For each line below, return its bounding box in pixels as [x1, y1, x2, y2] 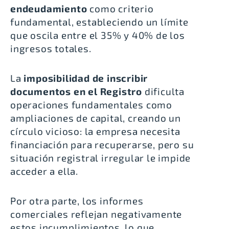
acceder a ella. [10, 165, 79, 177]
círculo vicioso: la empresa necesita [10, 125, 180, 138]
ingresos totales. [10, 42, 91, 55]
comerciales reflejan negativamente [10, 208, 182, 220]
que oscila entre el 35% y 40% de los [10, 29, 185, 41]
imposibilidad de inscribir [24, 72, 148, 84]
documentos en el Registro [10, 85, 143, 98]
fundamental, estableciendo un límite [10, 16, 189, 28]
